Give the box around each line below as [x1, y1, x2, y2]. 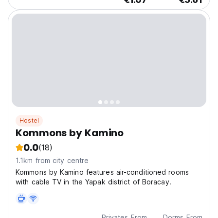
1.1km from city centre [16, 156, 89, 165]
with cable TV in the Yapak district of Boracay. [16, 178, 171, 186]
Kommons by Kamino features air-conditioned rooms [16, 168, 189, 177]
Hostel [19, 117, 39, 125]
